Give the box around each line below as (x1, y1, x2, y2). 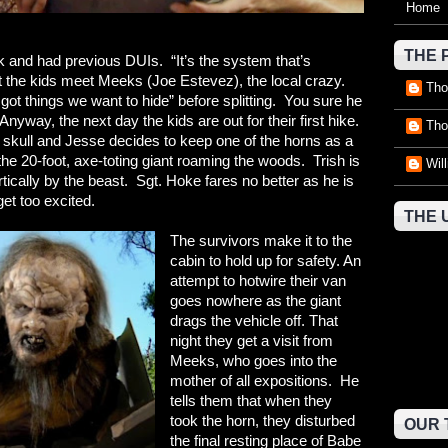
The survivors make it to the (170, 232, 353, 249)
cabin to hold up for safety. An (170, 252, 362, 269)
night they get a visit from (170, 332, 334, 349)
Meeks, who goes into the (170, 352, 338, 369)
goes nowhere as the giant (170, 292, 342, 309)
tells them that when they (170, 392, 333, 409)
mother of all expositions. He (170, 372, 360, 389)
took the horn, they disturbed (170, 412, 356, 429)
